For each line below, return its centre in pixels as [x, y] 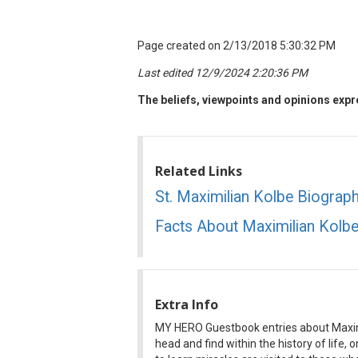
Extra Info [187, 304]
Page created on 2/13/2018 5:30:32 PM [237, 45]
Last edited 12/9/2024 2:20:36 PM [223, 72]
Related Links [199, 171]
